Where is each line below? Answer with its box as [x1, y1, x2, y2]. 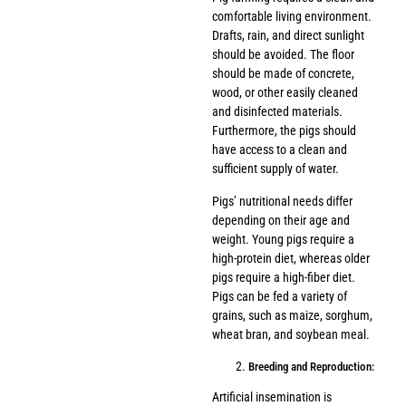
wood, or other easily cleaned [212, 85, 358, 101]
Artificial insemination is [212, 389, 332, 404]
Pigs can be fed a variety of [212, 288, 347, 304]
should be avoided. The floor [212, 47, 354, 63]
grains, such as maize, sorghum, [212, 307, 372, 323]
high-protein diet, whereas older [212, 250, 370, 266]
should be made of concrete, [212, 66, 354, 82]
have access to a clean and [212, 142, 347, 158]
